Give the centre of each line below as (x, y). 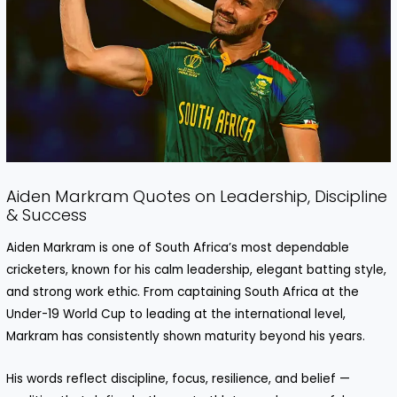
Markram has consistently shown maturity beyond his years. (186, 336)
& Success (47, 214)
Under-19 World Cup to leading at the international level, (176, 314)
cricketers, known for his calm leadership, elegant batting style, (197, 269)
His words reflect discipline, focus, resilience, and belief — (179, 379)
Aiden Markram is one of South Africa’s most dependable (178, 247)
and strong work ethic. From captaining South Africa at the (183, 292)
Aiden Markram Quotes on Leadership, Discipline (197, 196)
